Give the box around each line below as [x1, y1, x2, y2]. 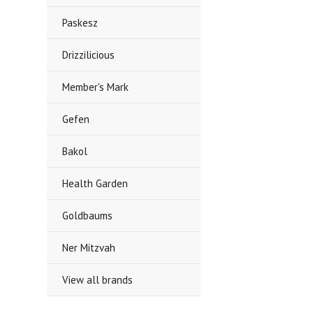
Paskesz [62, 16, 99, 29]
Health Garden [62, 177, 129, 190]
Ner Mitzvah [62, 241, 116, 254]
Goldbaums [62, 209, 113, 222]
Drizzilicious [62, 48, 115, 61]
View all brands [62, 273, 133, 286]
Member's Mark [62, 80, 129, 94]
